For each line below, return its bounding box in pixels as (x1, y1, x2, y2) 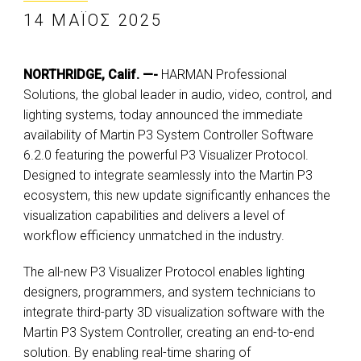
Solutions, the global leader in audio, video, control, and (23, 87, 332, 103)
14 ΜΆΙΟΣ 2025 (23, 10, 163, 31)
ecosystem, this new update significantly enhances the (23, 188, 330, 204)
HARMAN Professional (158, 67, 287, 83)
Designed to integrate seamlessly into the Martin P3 (23, 168, 313, 184)
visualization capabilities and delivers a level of (23, 208, 284, 224)
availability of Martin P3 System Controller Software (23, 127, 313, 143)
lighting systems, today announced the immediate (23, 107, 303, 123)
